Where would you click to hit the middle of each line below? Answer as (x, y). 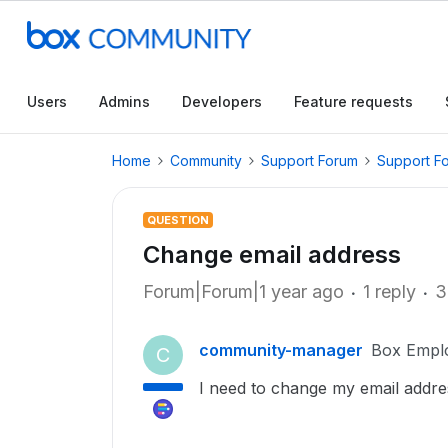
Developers (222, 101)
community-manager (281, 350)
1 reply (389, 291)
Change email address (272, 254)
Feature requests (353, 101)
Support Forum (309, 160)
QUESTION (178, 220)
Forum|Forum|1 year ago (243, 291)
